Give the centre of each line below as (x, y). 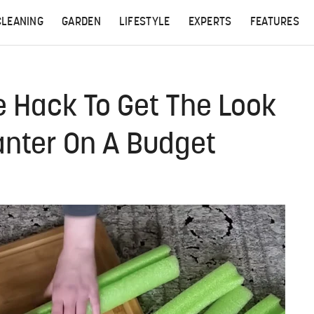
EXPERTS (210, 22)
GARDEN (81, 22)
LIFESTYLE (144, 22)
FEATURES (275, 22)
